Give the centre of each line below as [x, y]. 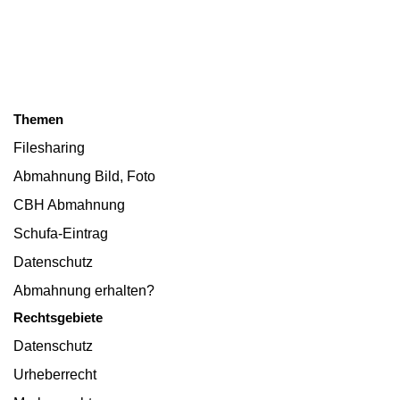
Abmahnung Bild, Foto [84, 177]
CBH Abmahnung [69, 205]
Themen [38, 120]
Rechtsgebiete [58, 318]
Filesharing [49, 148]
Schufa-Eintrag [61, 234]
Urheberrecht [55, 375]
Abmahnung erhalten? [84, 291]
